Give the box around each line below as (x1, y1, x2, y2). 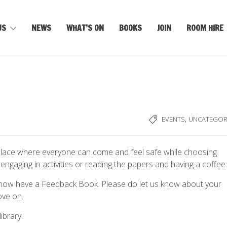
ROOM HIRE (186, 22, 224, 33)
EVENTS (162, 115, 185, 124)
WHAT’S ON (66, 22, 104, 33)
